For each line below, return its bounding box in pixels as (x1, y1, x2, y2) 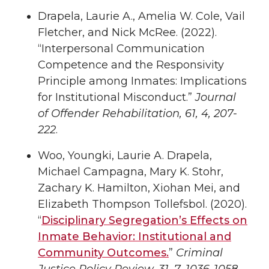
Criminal (176, 246, 223, 259)
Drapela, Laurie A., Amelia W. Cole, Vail (38, 10, 245, 23)
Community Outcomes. (38, 246, 169, 259)
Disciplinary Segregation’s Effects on (41, 213, 247, 227)
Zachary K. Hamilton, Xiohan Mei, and (38, 181, 240, 195)
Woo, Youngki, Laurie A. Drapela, (38, 148, 212, 162)
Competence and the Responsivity (38, 58, 224, 72)
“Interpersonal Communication (38, 42, 205, 56)
